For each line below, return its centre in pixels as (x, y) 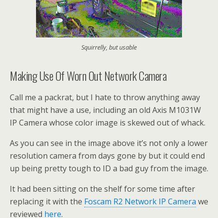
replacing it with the (47, 201)
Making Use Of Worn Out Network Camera (88, 75)
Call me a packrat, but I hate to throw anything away (105, 97)
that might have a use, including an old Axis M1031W (105, 110)
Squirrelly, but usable (109, 47)
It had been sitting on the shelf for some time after (102, 189)
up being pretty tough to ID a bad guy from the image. (109, 168)
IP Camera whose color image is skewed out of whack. (108, 122)
